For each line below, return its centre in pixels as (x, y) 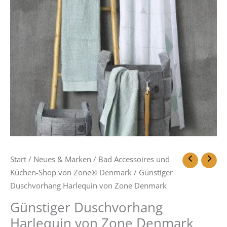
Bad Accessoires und (134, 159)
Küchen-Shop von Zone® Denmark (71, 172)
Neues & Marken (62, 159)
